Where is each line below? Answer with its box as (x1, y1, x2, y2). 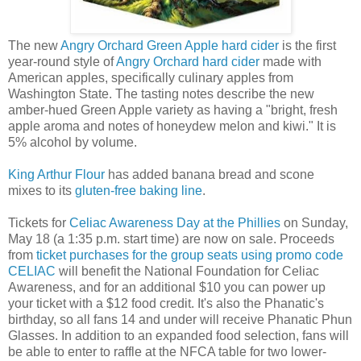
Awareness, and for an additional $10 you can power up (8, 280, 326, 295)
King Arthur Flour (8, 168, 105, 182)
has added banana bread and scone (105, 168, 314, 182)
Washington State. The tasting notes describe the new (8, 87, 314, 102)
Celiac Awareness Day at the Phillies (69, 216, 280, 230)
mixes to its (8, 184, 75, 198)
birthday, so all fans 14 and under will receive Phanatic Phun (8, 313, 352, 327)
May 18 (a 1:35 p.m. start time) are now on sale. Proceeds (8, 232, 334, 247)
